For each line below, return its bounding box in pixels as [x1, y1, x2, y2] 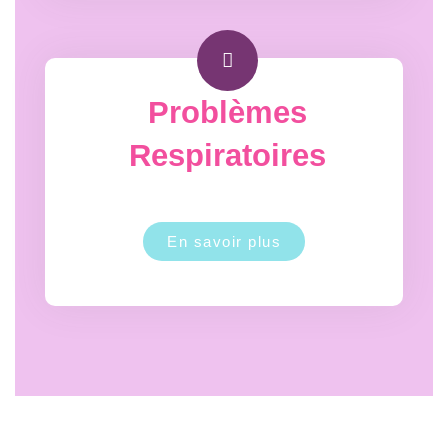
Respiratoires [128, 138, 326, 173]
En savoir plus [167, 233, 281, 250]
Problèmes [147, 95, 307, 130]
